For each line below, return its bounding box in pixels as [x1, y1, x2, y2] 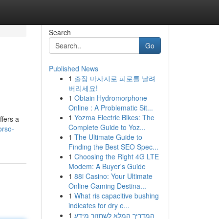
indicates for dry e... [68, 200, 130, 210]
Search [48, 27, 71, 37]
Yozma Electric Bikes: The [74, 112, 154, 122]
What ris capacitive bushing [74, 191, 159, 200]
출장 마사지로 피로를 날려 [74, 73, 155, 83]
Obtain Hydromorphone [74, 93, 147, 103]
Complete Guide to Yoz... [68, 122, 146, 132]
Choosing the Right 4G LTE [74, 152, 159, 161]
